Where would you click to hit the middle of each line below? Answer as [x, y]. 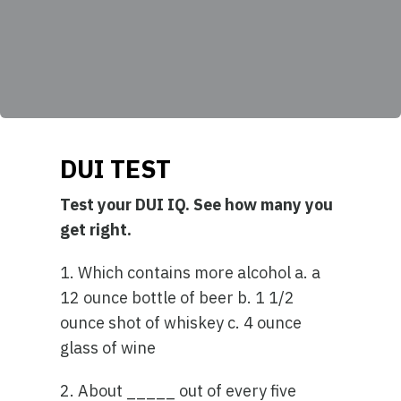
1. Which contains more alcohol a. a [191, 273]
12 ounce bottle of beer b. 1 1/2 [178, 298]
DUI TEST [116, 169]
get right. [96, 230]
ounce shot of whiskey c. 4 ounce [181, 323]
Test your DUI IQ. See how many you [197, 205]
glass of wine [108, 348]
